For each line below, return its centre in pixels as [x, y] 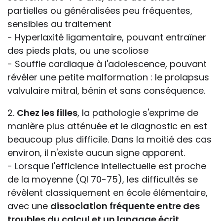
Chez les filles [47, 113]
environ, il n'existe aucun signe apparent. [96, 153]
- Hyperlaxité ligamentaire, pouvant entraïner [107, 37]
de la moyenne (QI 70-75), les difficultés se [103, 180]
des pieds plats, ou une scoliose [78, 51]
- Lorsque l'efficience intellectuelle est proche [107, 166]
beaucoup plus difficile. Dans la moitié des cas [110, 140]
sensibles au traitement [59, 24]
